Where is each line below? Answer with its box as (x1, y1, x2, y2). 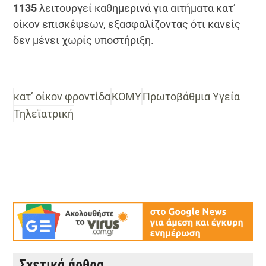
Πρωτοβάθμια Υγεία (142, 90, 240, 103)
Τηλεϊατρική (14, 107, 74, 120)
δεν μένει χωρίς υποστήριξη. (13, 33, 154, 46)
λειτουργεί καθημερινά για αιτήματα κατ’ (37, 1, 236, 14)
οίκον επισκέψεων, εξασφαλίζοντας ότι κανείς (13, 17, 241, 30)
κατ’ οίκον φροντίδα (14, 90, 111, 103)
